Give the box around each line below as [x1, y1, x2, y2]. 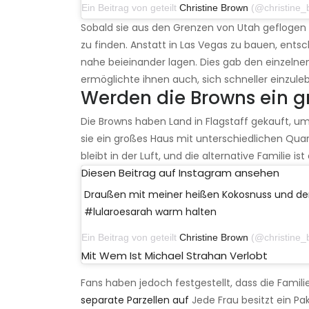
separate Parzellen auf [81, 293, 189, 308]
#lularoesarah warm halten [84, 205, 217, 219]
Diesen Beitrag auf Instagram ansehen [81, 166, 279, 181]
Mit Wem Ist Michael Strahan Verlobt [81, 248, 268, 263]
